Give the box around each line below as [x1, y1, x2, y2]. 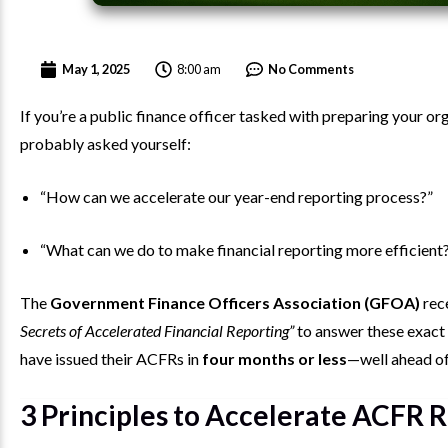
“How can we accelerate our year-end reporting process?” [40, 187, 433, 207]
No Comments [268, 61, 354, 78]
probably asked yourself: [20, 134, 191, 154]
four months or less [202, 349, 347, 369]
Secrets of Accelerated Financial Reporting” [20, 321, 294, 341]
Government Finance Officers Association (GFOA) [50, 293, 420, 313]
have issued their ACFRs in [20, 349, 202, 369]
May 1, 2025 [62, 61, 130, 78]
